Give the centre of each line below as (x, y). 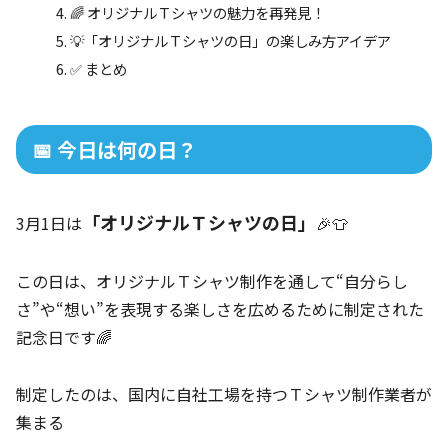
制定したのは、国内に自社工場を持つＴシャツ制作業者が (224, 394)
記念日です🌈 (64, 337)
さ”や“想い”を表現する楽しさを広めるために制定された (220, 309)
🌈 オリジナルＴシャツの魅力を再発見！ (198, 13)
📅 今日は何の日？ (114, 150)
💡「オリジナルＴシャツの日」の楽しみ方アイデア (231, 41)
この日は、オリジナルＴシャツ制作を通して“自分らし (212, 281)
